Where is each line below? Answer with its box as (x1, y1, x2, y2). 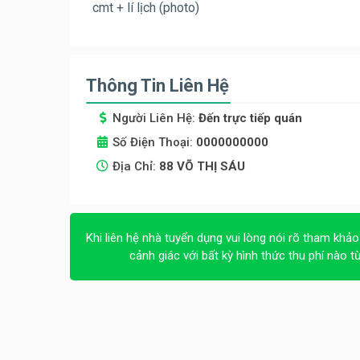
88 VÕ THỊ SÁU (159, 159, 245, 174)
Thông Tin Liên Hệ (86, 76, 229, 96)
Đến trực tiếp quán (198, 111, 302, 126)
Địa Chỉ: (112, 159, 159, 174)
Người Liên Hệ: (112, 111, 198, 126)
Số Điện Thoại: (112, 135, 196, 150)
